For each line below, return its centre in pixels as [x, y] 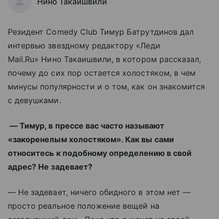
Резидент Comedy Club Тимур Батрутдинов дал [101, 32]
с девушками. [36, 100]
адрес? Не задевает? [50, 167]
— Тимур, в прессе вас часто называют [86, 126]
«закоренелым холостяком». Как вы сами [91, 139]
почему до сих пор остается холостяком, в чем [102, 73]
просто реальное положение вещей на [84, 206]
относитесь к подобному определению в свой [100, 153]
